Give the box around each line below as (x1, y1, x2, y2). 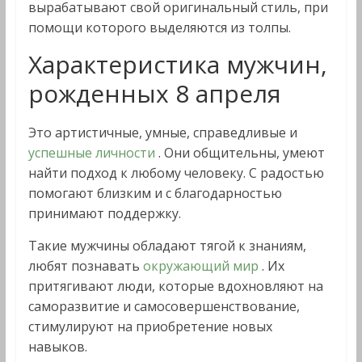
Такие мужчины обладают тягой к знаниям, (27, 237, 306, 255)
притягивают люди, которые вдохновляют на (27, 277, 323, 295)
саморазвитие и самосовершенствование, (27, 297, 300, 315)
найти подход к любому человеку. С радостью (27, 164, 324, 182)
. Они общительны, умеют (158, 144, 325, 162)
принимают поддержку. (27, 204, 181, 222)
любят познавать (27, 257, 143, 275)
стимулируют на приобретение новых (27, 318, 272, 335)
